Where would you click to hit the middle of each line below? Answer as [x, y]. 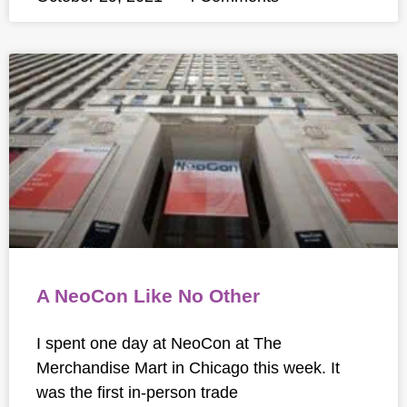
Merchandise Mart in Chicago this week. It [188, 367]
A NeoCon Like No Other [148, 296]
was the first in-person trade [137, 392]
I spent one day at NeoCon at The [159, 343]
